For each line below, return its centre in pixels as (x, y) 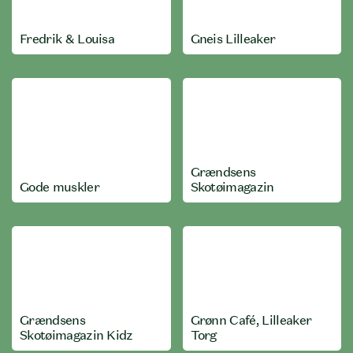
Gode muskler (59, 187)
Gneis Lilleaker (233, 39)
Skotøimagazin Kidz (76, 335)
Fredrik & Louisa (67, 39)
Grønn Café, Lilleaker (251, 320)
